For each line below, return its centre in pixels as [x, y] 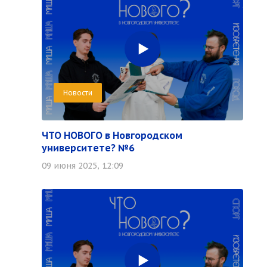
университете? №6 [88, 148]
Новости [78, 93]
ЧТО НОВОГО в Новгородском [112, 135]
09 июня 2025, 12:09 [83, 166]
